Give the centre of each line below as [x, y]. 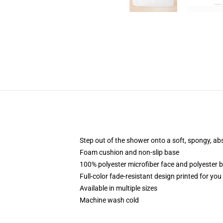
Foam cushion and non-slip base [129, 152]
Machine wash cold [109, 200]
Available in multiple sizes [118, 188]
